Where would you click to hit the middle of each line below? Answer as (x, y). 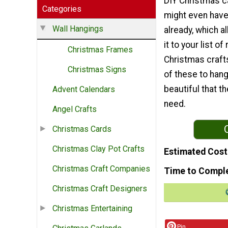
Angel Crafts (75, 109)
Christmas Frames (100, 50)
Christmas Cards (82, 129)
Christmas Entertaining (92, 209)
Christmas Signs (97, 70)
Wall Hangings (78, 29)
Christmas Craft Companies (101, 169)
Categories (62, 9)
